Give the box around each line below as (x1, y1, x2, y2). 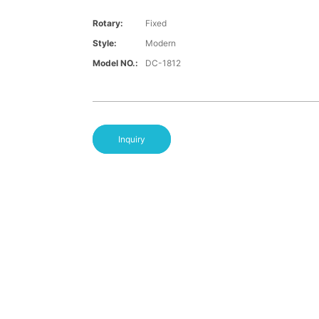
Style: (92, 38, 117, 49)
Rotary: (92, 18, 123, 29)
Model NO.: (92, 58, 138, 69)
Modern (145, 38, 176, 49)
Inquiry (117, 134, 145, 145)
